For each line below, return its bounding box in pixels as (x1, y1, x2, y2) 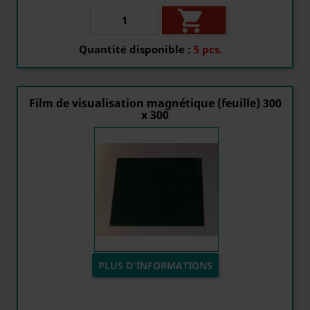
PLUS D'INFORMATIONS (98, 259, 212, 272)
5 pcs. (194, 42, 222, 56)
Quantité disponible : (79, 42, 191, 56)
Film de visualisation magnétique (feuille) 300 (28, 95, 282, 111)
